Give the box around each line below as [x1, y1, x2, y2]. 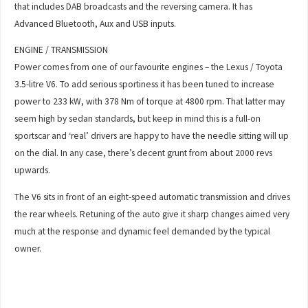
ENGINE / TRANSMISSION [14, 44, 109, 56]
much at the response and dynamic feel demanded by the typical [14, 225, 271, 237]
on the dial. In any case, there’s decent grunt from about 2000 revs [14, 147, 273, 159]
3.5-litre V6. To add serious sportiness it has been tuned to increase [14, 78, 275, 91]
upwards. [14, 164, 51, 177]
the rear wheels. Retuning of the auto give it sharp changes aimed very [14, 208, 290, 220]
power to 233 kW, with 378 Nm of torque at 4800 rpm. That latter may [14, 96, 285, 108]
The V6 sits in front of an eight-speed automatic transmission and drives [14, 190, 291, 203]
